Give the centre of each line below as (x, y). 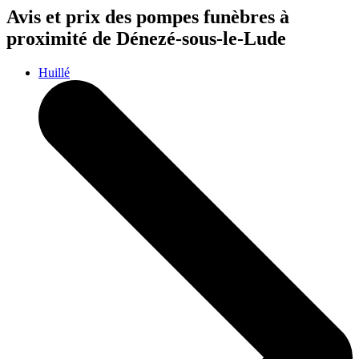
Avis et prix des (71, 16)
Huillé (54, 72)
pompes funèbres (208, 16)
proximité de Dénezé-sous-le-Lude (146, 38)
